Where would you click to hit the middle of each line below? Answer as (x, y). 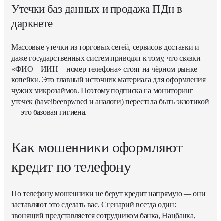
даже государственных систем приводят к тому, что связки (106, 58)
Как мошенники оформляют (97, 147)
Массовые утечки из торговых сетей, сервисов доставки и (105, 47)
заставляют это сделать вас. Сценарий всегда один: (94, 205)
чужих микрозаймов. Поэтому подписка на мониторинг (102, 91)
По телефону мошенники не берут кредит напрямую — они (109, 194)
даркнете (32, 24)
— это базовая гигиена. (49, 112)
